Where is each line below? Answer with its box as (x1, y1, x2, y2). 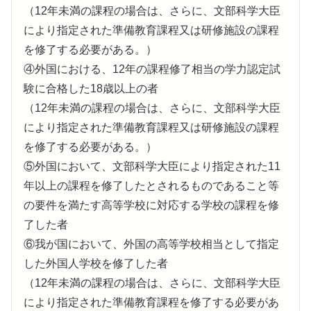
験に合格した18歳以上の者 (24, 82, 158, 94)
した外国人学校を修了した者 (24, 257, 168, 269)
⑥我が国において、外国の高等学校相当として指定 (24, 237, 279, 250)
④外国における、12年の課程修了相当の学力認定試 (24, 62, 280, 75)
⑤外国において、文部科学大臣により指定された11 (24, 160, 280, 172)
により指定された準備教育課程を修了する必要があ (24, 296, 279, 308)
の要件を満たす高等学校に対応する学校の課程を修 (24, 199, 279, 211)
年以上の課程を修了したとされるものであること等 (24, 179, 279, 192)
